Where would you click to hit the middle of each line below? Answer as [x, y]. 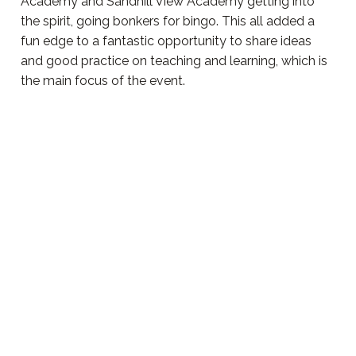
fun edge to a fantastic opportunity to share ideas [166, 41]
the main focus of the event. [103, 80]
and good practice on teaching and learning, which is [174, 60]
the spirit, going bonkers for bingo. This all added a [168, 21]
